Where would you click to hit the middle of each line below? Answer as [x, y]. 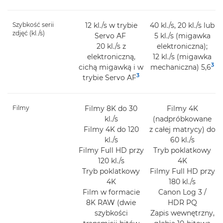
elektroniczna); [182, 46]
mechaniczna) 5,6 [181, 67]
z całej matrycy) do [182, 129]
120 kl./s [111, 161]
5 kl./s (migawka [182, 36]
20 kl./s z [111, 46]
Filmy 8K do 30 [111, 108]
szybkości [111, 213]
